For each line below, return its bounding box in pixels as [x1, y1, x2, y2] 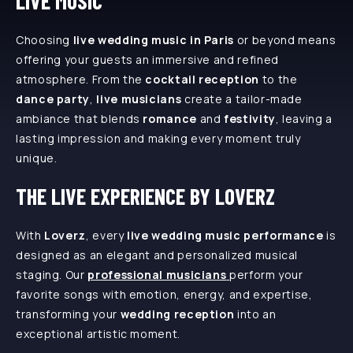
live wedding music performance [127, 227, 324, 243]
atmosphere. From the [16, 71, 146, 87]
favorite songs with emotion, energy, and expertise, [16, 286, 313, 302]
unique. [16, 150, 58, 165]
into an [234, 306, 277, 321]
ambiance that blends [16, 110, 143, 126]
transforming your [16, 306, 121, 321]
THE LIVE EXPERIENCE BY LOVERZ [16, 182, 275, 210]
